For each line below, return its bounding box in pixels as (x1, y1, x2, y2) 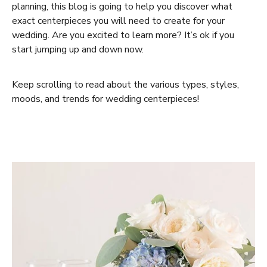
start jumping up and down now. (12, 43, 146, 57)
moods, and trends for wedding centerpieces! (12, 92, 199, 106)
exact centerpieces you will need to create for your (12, 14, 225, 28)
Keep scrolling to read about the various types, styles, (12, 78, 239, 92)
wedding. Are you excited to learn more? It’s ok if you (12, 29, 234, 42)
